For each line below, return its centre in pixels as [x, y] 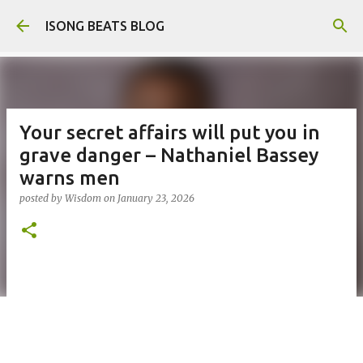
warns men [70, 178]
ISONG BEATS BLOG [105, 26]
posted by [42, 198]
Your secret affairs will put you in [170, 132]
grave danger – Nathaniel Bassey [169, 155]
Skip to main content [181, 20]
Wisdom [83, 198]
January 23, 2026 [156, 198]
